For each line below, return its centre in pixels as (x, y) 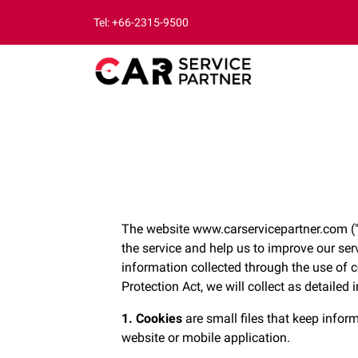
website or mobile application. (206, 338)
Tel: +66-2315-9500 (141, 22)
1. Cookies (152, 318)
